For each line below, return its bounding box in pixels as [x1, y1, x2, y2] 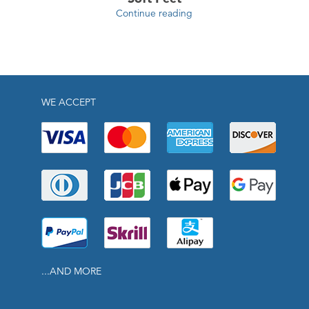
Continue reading [116, 7, 193, 20]
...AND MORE [41, 265, 101, 278]
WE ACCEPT [41, 96, 96, 109]
